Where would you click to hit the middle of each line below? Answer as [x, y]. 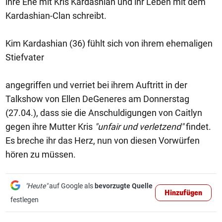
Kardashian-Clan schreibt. [56, 16]
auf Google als [71, 186]
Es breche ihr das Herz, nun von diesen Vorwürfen [103, 140]
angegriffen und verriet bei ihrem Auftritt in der [96, 85]
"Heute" [36, 186]
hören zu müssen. [41, 154]
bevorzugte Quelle [124, 186]
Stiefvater [25, 57]
